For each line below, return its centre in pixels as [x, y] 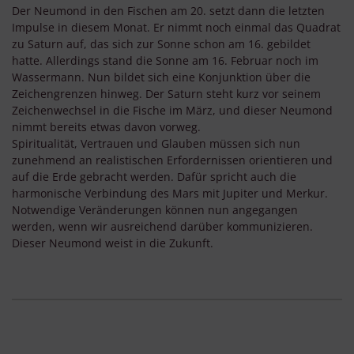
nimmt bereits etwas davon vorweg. [106, 127]
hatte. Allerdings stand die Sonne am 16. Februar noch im [165, 61]
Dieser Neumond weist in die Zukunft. [113, 243]
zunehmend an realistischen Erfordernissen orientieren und [172, 160]
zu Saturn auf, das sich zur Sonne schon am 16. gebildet [161, 44]
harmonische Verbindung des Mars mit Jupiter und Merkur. [170, 194]
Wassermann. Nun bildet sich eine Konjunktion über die [161, 77]
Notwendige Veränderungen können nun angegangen [155, 210]
